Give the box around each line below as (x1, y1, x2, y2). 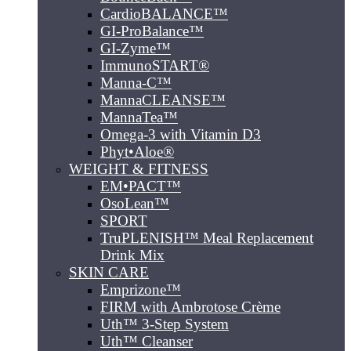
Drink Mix (100, 247, 165, 263)
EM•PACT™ (100, 178, 181, 194)
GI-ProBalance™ (100, 23, 204, 39)
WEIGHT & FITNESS (69, 161, 208, 177)
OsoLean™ (100, 195, 169, 212)
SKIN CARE (69, 264, 149, 280)
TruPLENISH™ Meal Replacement (100, 230, 313, 246)
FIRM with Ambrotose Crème (100, 299, 280, 315)
